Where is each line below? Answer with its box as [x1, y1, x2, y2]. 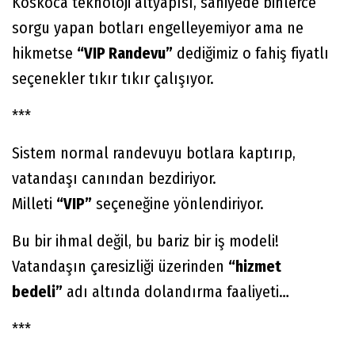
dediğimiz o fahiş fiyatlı [173, 44, 329, 63]
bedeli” [12, 282, 63, 302]
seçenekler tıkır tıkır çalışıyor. [12, 69, 214, 89]
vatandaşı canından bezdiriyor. [12, 169, 216, 189]
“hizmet [228, 257, 281, 277]
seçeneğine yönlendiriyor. [92, 194, 264, 214]
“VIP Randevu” [77, 44, 173, 63]
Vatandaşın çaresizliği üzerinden [12, 257, 228, 277]
